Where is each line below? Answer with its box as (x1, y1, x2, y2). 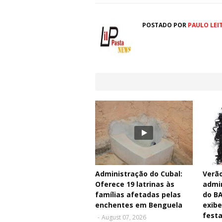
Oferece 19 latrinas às (95, 179, 174, 189)
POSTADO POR (142, 21, 186, 30)
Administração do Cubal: (95, 169, 182, 179)
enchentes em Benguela (95, 200, 182, 210)
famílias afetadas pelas (95, 190, 181, 200)
